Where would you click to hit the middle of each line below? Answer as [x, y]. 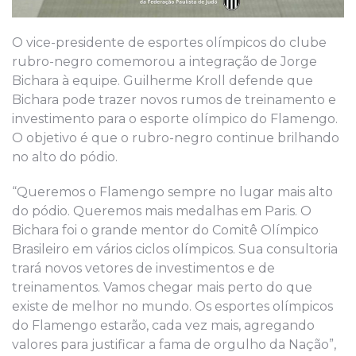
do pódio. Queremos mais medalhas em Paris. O [162, 211]
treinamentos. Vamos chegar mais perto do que [162, 287]
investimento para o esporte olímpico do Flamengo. [175, 118]
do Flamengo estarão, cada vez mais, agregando [163, 325]
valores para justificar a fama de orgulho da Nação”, [174, 344]
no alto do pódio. [65, 157]
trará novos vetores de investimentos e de [143, 268]
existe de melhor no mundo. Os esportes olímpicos [172, 306]
